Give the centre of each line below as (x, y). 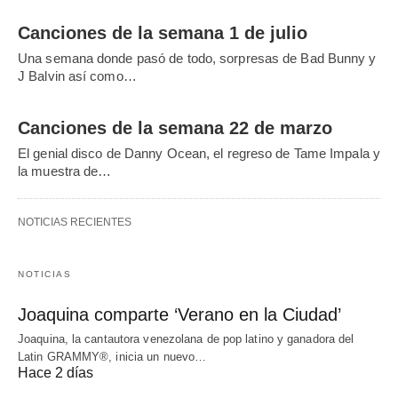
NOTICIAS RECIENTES (75, 222)
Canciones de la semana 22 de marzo (175, 128)
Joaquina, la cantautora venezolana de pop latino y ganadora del (186, 339)
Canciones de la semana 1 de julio (163, 33)
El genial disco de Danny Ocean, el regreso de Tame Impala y (199, 153)
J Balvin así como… (77, 76)
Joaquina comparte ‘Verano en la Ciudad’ (179, 314)
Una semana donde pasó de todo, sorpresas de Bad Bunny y (197, 58)
